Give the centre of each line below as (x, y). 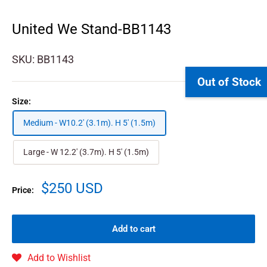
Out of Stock (229, 82)
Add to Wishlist (59, 258)
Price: (23, 190)
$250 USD (72, 189)
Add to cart (133, 229)
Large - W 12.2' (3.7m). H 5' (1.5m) (86, 152)
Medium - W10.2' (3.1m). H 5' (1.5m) (89, 123)
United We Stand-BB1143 (91, 30)
